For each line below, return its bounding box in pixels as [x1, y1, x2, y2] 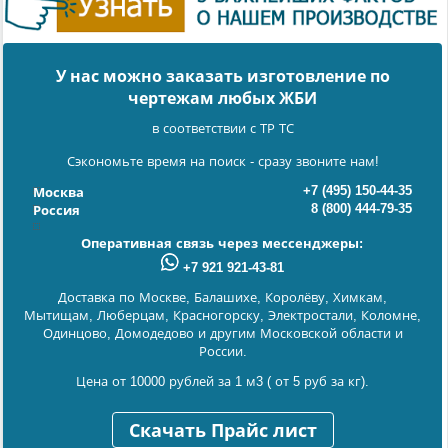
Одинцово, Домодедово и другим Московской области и [42, 326, 403, 342]
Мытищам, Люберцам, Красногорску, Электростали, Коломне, [24, 308, 421, 324]
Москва [32, 185, 84, 201]
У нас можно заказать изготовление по [55, 68, 390, 86]
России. [198, 344, 247, 360]
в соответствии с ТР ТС [151, 121, 294, 137]
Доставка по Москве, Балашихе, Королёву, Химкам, [58, 290, 387, 306]
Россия [32, 203, 80, 219]
